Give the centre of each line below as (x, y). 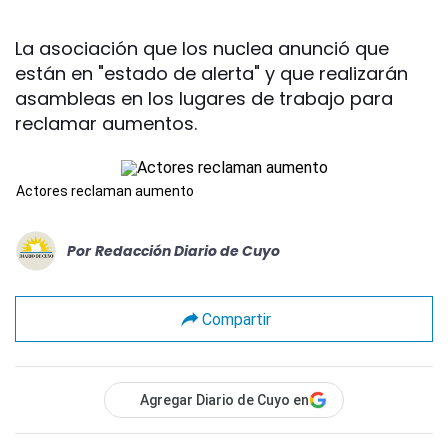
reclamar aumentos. (106, 123)
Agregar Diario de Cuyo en (224, 400)
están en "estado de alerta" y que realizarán (211, 73)
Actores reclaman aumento (105, 191)
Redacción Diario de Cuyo (187, 250)
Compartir (236, 319)
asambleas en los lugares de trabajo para (204, 98)
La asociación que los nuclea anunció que (202, 48)
